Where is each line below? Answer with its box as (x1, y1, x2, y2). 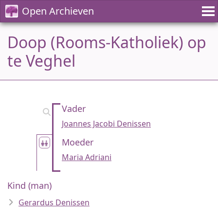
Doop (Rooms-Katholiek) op (7, 32, 206, 53)
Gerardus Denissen (18, 197, 90, 208)
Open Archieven (22, 4, 94, 18)
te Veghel (7, 50, 75, 71)
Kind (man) (7, 180, 52, 191)
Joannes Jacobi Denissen (62, 118, 151, 129)
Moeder (62, 136, 93, 148)
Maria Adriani (62, 152, 111, 163)
